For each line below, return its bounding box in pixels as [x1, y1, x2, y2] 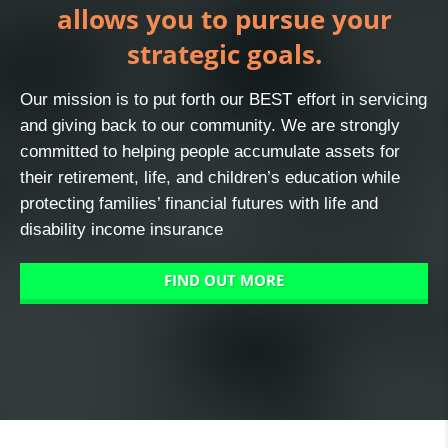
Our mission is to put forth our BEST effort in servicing [20, 89, 427, 109]
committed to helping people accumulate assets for [20, 141, 400, 161]
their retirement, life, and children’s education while [20, 167, 400, 187]
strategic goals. [126, 35, 322, 72]
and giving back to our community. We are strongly [20, 115, 400, 135]
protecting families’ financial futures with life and [20, 193, 378, 213]
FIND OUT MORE [164, 269, 284, 291]
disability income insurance [20, 219, 223, 239]
